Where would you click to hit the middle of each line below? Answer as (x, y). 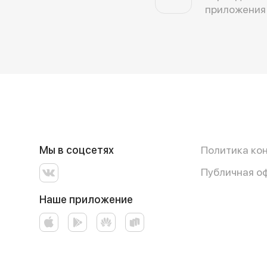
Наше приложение (86, 199)
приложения (235, 9)
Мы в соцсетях (76, 150)
